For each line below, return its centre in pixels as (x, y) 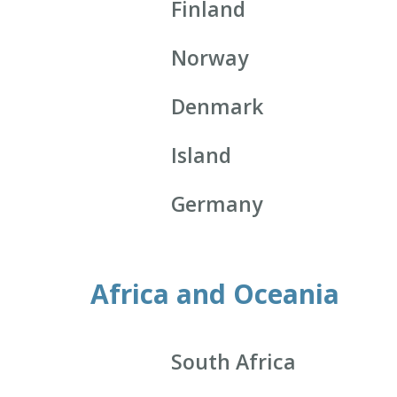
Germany (217, 204)
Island (202, 156)
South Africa (234, 362)
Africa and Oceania (215, 294)
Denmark (218, 107)
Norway (210, 58)
